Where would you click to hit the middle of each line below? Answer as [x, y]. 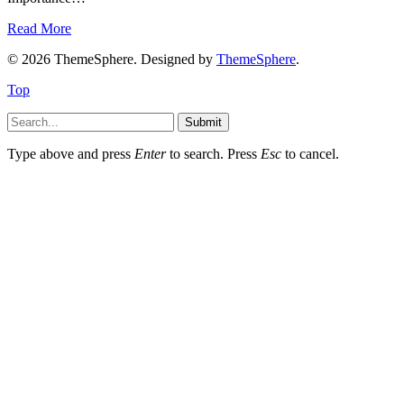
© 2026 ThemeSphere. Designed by [112, 59]
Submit [203, 122]
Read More [39, 28]
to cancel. [310, 153]
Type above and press [71, 153]
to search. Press [213, 153]
